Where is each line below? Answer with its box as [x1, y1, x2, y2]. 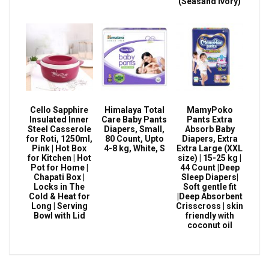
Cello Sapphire [30, 105, 89, 115]
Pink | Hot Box [32, 144, 87, 154]
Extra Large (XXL [177, 144, 243, 154]
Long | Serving [31, 201, 88, 211]
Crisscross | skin [176, 201, 244, 211]
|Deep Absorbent [177, 192, 243, 202]
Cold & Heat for [28, 192, 90, 202]
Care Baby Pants [101, 115, 168, 125]
